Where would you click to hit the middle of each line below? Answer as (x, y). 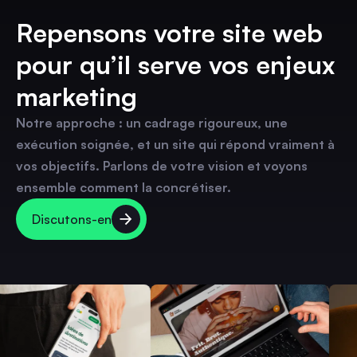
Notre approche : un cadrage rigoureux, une (152, 123)
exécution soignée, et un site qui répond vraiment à (175, 144)
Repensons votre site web (169, 33)
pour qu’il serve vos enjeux (175, 65)
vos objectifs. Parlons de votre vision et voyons (162, 166)
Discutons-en (72, 219)
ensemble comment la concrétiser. (124, 187)
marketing (76, 96)
